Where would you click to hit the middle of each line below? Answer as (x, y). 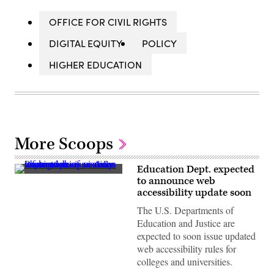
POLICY (159, 43)
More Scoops (66, 144)
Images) (29, 186)
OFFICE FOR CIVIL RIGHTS (108, 21)
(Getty (25, 177)
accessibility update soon (194, 192)
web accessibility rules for (187, 248)
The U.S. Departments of (185, 210)
